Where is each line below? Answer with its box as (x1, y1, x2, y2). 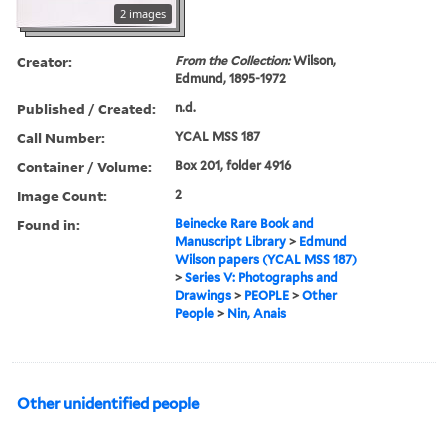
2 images (120, 5, 166, 21)
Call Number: (17, 127, 105, 147)
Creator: (17, 51, 72, 71)
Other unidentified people (17, 394, 199, 413)
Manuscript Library (175, 233, 287, 249)
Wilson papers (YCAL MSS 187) (175, 251, 358, 267)
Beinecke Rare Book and (175, 215, 315, 231)
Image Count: (17, 185, 107, 205)
